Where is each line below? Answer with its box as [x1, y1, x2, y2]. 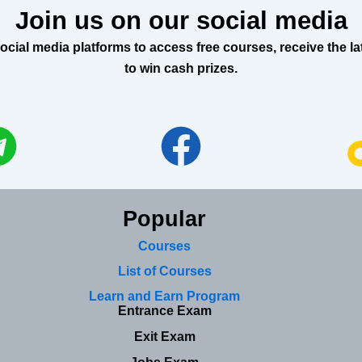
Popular [123, 207, 207, 231]
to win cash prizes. [124, 61, 238, 75]
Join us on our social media [15, 6, 347, 35]
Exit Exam [133, 330, 196, 343]
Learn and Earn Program [89, 289, 241, 303]
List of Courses [117, 264, 212, 278]
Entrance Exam [117, 304, 212, 318]
